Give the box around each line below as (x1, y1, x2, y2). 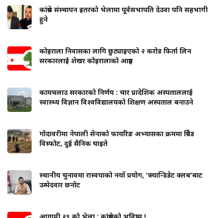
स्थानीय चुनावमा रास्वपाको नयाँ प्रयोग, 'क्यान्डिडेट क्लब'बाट (39, 170, 202, 180)
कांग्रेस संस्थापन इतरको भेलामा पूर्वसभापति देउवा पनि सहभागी (39, 4, 208, 14)
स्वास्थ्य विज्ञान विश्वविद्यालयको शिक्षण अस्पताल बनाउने (39, 97, 193, 107)
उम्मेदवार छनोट (39, 180, 80, 189)
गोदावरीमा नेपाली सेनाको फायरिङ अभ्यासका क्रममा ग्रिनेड (39, 128, 194, 138)
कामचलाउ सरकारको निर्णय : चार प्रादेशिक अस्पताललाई (39, 87, 193, 97)
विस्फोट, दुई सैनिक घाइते (39, 138, 108, 148)
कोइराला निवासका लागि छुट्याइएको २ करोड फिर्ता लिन (39, 46, 191, 55)
